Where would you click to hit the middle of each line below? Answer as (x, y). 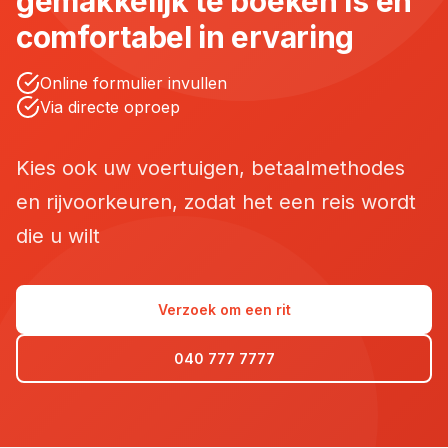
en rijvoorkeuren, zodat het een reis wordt (216, 201)
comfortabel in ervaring (185, 36)
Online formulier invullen (133, 82)
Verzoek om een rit (224, 309)
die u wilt (58, 235)
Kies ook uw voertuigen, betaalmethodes (210, 167)
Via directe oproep (110, 106)
